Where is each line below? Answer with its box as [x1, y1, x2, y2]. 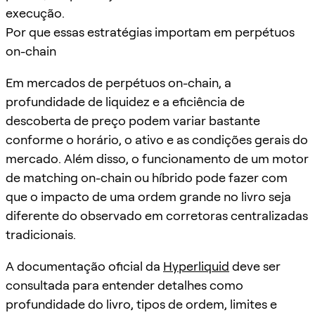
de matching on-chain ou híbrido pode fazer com [6, 169, 288, 185]
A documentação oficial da [6, 258, 163, 274]
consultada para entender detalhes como [6, 277, 243, 292]
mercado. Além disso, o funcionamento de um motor [6, 150, 309, 166]
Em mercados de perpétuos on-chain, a [6, 75, 231, 90]
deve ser [229, 258, 281, 274]
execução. [6, 5, 65, 20]
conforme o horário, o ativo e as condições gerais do [6, 131, 308, 147]
